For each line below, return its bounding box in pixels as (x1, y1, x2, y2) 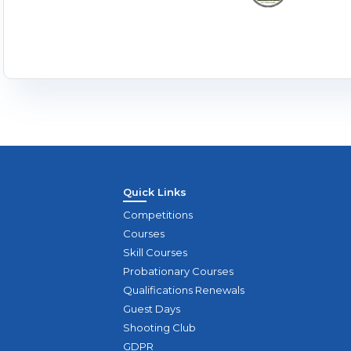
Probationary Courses (123, 265, 234, 278)
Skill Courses (123, 246, 188, 259)
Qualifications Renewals (123, 284, 245, 297)
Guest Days (123, 302, 181, 316)
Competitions (123, 208, 194, 222)
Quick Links (123, 186, 187, 199)
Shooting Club (123, 321, 197, 335)
